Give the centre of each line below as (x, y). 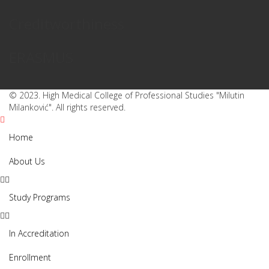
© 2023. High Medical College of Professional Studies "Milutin (127, 95)
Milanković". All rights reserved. (67, 107)
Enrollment (30, 257)
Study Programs (40, 197)
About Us (27, 161)
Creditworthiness (67, 24)
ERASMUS (41, 57)
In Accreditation (39, 233)
